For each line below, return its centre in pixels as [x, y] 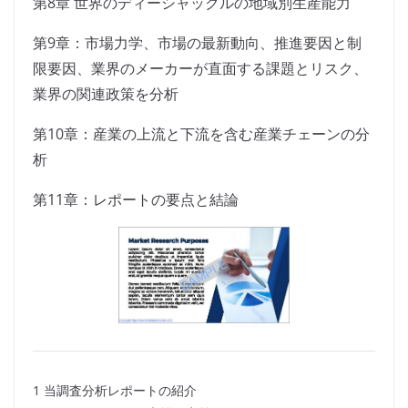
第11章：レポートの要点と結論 [136, 200]
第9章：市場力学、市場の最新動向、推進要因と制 [197, 43]
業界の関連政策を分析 [106, 94]
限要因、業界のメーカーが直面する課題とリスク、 [200, 69]
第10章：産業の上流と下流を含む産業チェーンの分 [201, 134]
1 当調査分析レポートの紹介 [115, 391]
